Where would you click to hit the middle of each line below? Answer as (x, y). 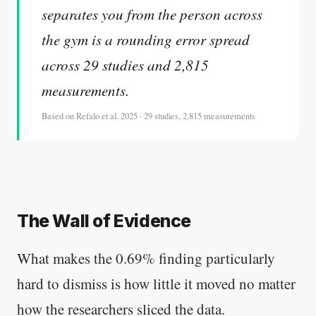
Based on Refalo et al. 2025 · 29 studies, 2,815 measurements (148, 116)
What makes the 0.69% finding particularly (146, 259)
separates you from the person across (152, 14)
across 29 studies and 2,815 (125, 65)
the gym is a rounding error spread (146, 40)
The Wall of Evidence (104, 221)
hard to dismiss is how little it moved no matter (156, 284)
